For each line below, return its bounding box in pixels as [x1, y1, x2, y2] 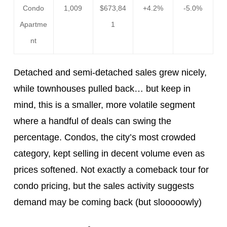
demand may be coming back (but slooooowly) [13, 197, 202, 208]
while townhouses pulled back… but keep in [13, 84, 191, 94]
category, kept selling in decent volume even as [13, 148, 205, 159]
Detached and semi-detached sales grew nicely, [13, 67, 207, 78]
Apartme [20, 20, 48, 29]
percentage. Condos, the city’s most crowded [13, 132, 196, 143]
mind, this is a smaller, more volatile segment [13, 100, 195, 110]
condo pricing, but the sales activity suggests [13, 181, 194, 192]
